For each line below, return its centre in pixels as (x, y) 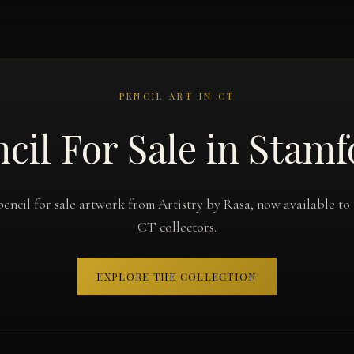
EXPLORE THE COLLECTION (177, 276)
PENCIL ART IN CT (177, 96)
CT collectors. (177, 227)
